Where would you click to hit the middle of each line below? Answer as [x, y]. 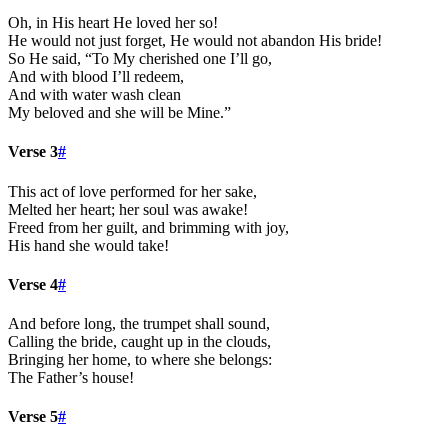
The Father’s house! [71, 378]
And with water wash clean [94, 95]
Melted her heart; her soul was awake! [128, 209]
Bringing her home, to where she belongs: [140, 360]
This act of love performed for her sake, [132, 191]
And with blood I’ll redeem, [96, 77]
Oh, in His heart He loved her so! [113, 23]
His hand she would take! [88, 245]
